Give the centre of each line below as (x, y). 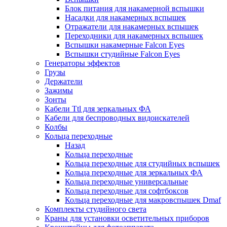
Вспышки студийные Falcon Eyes (122, 54)
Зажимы (59, 90)
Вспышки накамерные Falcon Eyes (125, 45)
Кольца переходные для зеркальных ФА (134, 173)
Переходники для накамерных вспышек (134, 36)
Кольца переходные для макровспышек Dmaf (143, 200)
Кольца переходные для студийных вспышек (142, 163)
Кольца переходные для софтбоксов (127, 191)
